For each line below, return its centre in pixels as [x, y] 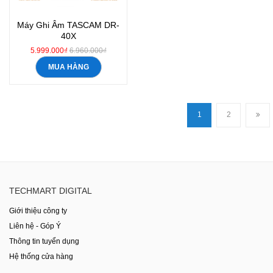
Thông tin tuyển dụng [44, 241]
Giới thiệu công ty [38, 211]
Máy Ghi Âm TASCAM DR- [68, 25]
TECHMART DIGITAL [51, 191]
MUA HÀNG [68, 67]
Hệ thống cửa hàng [41, 257]
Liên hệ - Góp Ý [35, 226]
